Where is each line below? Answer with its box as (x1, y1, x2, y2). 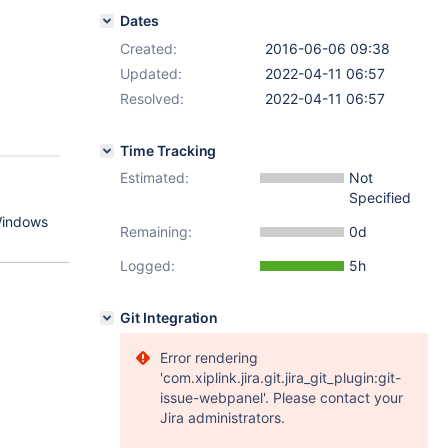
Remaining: (120, 223, 192, 240)
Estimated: (120, 169, 189, 186)
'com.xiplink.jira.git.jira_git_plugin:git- (160, 369, 401, 386)
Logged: (120, 257, 175, 274)
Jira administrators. (160, 409, 285, 426)
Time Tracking (120, 142, 217, 159)
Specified (349, 189, 411, 206)
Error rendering (160, 349, 258, 366)
